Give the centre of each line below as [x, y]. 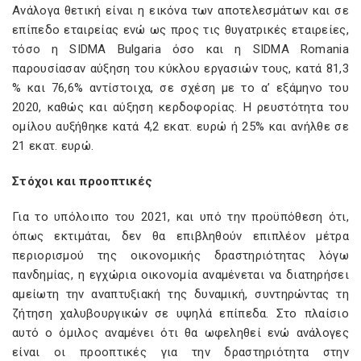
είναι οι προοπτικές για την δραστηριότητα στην [180, 352]
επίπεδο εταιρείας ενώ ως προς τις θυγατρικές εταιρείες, [180, 30]
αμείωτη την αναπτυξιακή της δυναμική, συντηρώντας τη [180, 294]
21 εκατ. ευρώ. [53, 146]
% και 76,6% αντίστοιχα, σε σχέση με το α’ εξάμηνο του [180, 88]
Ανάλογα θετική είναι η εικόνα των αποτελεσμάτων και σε [180, 10]
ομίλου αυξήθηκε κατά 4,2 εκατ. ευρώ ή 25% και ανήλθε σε [180, 127]
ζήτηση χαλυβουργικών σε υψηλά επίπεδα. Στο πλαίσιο [180, 313]
